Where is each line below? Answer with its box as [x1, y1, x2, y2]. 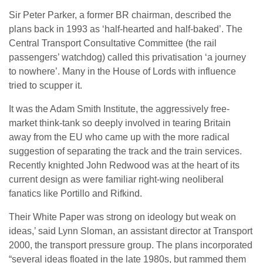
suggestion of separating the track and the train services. [9, 146, 242, 157]
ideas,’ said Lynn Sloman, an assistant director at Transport [9, 226, 252, 237]
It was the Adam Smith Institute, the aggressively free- [9, 104, 230, 114]
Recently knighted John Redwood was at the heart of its [9, 160, 240, 171]
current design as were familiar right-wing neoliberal [9, 174, 224, 185]
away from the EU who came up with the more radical [9, 132, 230, 143]
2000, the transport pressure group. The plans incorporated [9, 240, 252, 251]
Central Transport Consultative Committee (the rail [9, 38, 217, 49]
